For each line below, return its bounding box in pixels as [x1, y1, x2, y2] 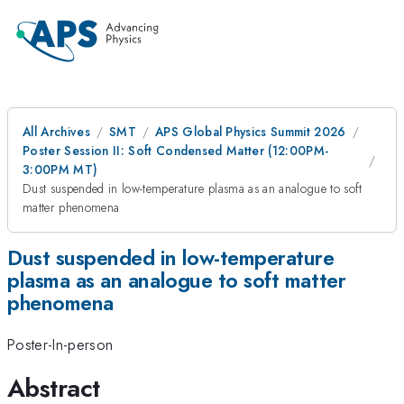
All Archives [23, 123, 90, 141]
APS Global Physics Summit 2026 [154, 123, 346, 141]
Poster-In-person [7, 334, 114, 356]
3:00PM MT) [23, 161, 98, 179]
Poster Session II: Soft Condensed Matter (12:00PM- [23, 142, 329, 160]
